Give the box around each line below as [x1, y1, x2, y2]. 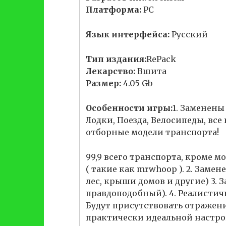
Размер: [86, 78, 121, 88]
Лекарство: [86, 66, 135, 76]
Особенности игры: [86, 103, 173, 113]
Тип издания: [86, 54, 146, 64]
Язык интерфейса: [86, 29, 169, 39]
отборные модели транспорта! [86, 127, 219, 137]
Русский [169, 29, 208, 39]
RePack [146, 54, 176, 64]
